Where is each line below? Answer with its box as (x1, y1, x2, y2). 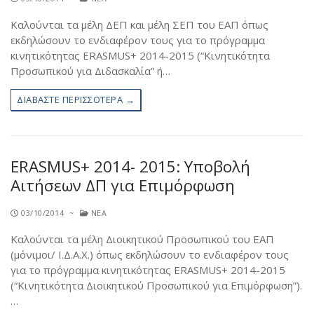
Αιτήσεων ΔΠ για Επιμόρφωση (11, 175, 235, 197)
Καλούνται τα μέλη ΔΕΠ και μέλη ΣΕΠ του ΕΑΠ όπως (11, 18, 268, 32)
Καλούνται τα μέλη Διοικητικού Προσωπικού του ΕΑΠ (11, 232, 274, 247)
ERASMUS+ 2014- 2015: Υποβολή (11, 156, 250, 178)
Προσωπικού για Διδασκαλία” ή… (11, 64, 170, 78)
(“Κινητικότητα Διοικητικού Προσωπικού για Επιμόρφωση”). (11, 278, 302, 293)
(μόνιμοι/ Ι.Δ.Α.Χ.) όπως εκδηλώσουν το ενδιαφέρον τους (11, 247, 289, 262)
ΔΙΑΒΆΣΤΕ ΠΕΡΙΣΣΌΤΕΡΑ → (17, 93, 135, 107)
